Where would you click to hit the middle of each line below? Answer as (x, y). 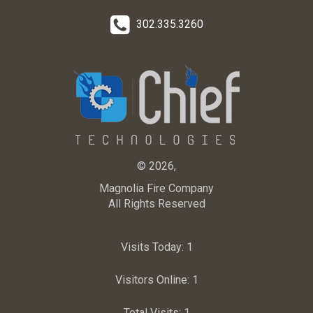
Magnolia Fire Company (156, 188)
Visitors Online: (153, 279)
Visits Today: (153, 247)
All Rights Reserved (156, 203)
